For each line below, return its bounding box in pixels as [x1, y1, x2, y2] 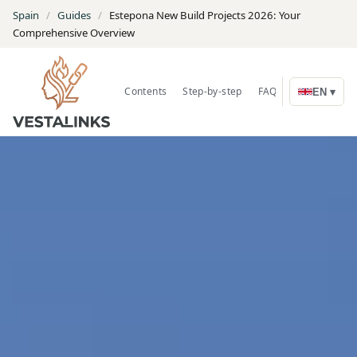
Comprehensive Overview [13, 25, 135, 40]
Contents [124, 84, 167, 98]
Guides [57, 8, 91, 22]
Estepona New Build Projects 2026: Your [109, 8, 300, 22]
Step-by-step [182, 84, 242, 98]
